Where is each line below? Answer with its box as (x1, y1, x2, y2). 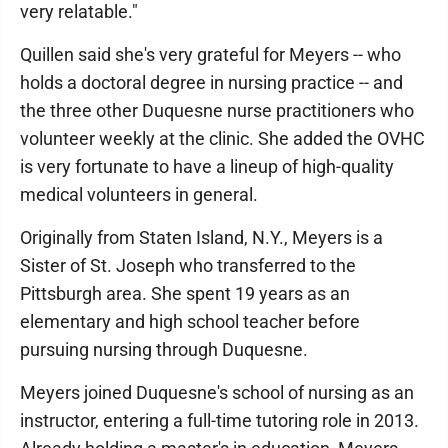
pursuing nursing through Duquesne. (20, 339, 308, 361)
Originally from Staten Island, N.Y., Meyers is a (20, 227, 383, 249)
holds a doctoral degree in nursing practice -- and (20, 72, 403, 94)
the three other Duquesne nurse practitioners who (20, 100, 414, 122)
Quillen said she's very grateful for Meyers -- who (20, 44, 401, 66)
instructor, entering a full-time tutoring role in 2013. (20, 410, 419, 432)
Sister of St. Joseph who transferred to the (20, 255, 356, 277)
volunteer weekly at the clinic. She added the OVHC (20, 128, 425, 150)
